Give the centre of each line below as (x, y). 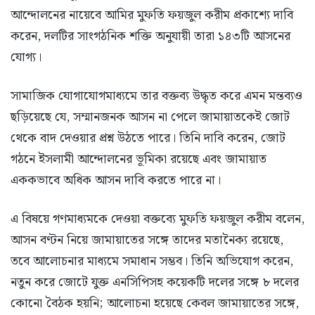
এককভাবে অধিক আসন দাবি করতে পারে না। (116, 180)
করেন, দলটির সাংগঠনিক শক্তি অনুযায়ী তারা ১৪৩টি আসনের (150, 36)
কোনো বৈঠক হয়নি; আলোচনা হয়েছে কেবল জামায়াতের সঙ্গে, (155, 303)
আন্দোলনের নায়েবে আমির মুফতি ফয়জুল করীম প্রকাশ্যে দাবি (152, 15)
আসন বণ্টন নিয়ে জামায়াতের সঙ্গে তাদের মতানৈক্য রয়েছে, (147, 240)
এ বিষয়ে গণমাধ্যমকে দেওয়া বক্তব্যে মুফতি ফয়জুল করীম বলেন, (157, 219)
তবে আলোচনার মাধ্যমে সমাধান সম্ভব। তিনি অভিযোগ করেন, (152, 261)
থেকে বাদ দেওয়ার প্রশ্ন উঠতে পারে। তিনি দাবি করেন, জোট (148, 138)
